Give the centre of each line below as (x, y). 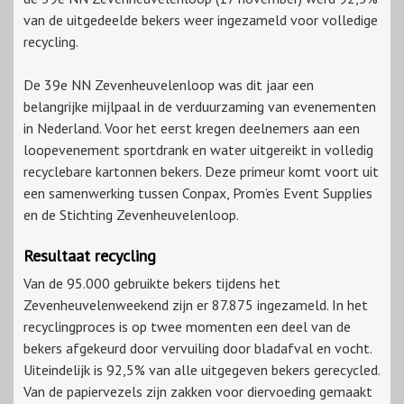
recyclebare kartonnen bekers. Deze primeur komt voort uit (201, 172)
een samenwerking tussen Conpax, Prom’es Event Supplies (198, 193)
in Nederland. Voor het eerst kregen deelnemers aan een (192, 129)
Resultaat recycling (90, 256)
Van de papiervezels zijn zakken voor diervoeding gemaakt (198, 392)
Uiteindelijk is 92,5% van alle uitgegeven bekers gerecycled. (202, 370)
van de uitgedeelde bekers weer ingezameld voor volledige (201, 20)
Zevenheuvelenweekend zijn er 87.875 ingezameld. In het (196, 305)
